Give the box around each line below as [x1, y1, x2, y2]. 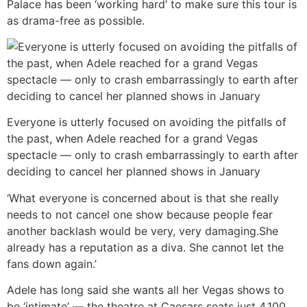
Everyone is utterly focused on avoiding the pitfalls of [7, 115, 286, 130]
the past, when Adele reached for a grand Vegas [7, 132, 258, 146]
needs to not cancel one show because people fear [7, 207, 273, 221]
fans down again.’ [7, 256, 97, 271]
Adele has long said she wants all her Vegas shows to [7, 283, 284, 297]
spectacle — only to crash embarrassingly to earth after [7, 148, 298, 162]
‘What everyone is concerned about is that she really [7, 191, 279, 205]
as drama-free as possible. [7, 13, 145, 27]
